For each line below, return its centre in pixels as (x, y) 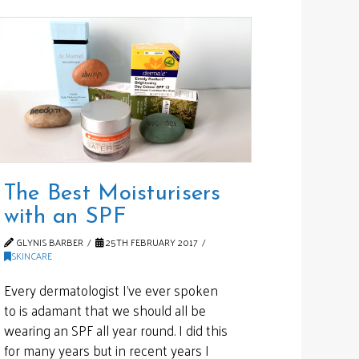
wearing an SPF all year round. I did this (115, 330)
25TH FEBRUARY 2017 (151, 242)
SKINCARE (31, 256)
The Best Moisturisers (112, 194)
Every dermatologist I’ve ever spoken (111, 290)
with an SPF (65, 218)
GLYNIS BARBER (48, 242)
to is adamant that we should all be (105, 310)
